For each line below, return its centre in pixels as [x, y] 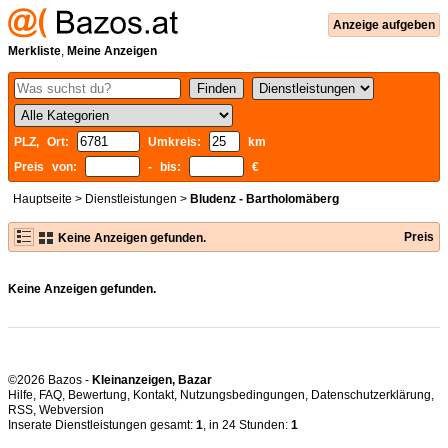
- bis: [164, 167]
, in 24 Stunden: [247, 425]
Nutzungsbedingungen [242, 395]
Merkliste [34, 51]
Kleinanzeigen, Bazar [152, 380]
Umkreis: [174, 142]
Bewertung [97, 395]
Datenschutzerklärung [371, 395]
